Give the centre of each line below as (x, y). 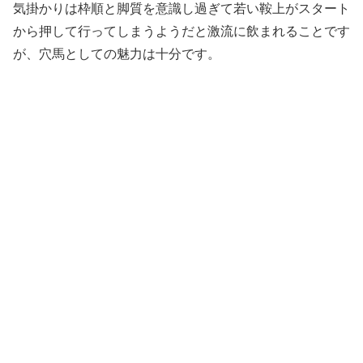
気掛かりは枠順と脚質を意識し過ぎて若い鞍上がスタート (181, 9)
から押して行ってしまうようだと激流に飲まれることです (181, 32)
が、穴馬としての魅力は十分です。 (117, 54)
